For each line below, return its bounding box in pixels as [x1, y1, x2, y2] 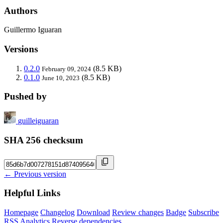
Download [77, 208, 110, 217]
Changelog [40, 208, 75, 217]
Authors [4, 5, 37, 16]
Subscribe [188, 208, 219, 217]
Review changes [112, 208, 164, 217]
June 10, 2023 [42, 74, 80, 82]
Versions [4, 44, 38, 55]
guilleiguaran [18, 116, 59, 125]
